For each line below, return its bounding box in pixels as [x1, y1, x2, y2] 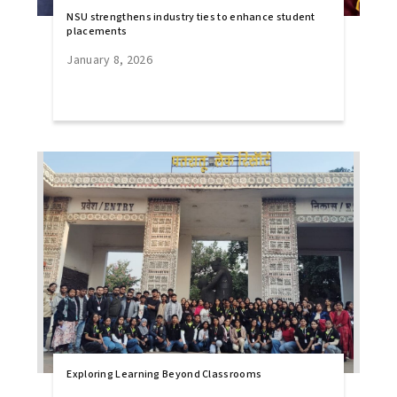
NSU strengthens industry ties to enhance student [66, 10, 315, 25]
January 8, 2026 [66, 51, 152, 69]
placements [66, 24, 128, 39]
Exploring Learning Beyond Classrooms [66, 367, 262, 382]
